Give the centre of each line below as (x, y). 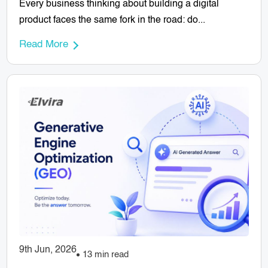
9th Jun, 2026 (48, 250)
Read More (44, 44)
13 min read (106, 255)
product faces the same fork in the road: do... (112, 20)
